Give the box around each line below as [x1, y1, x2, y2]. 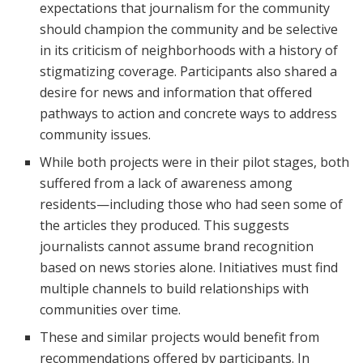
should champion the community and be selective [40, 19, 339, 38]
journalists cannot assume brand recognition [40, 237, 314, 255]
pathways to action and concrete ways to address [40, 104, 338, 122]
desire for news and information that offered [40, 83, 313, 101]
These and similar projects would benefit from [40, 327, 320, 346]
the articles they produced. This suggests [40, 216, 290, 234]
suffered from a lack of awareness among [40, 173, 293, 192]
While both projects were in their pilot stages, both [40, 152, 350, 171]
